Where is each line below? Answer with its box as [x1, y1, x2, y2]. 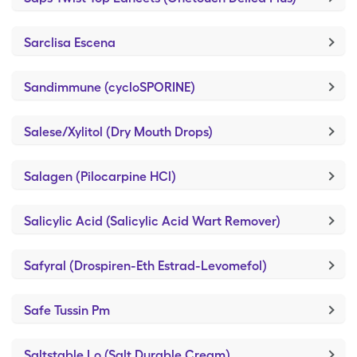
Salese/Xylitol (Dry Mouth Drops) [24, 124, 213, 139]
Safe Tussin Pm [24, 303, 110, 318]
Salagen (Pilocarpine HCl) [24, 169, 176, 184]
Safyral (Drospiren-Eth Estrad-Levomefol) [24, 258, 267, 273]
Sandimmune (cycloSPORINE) [24, 80, 195, 95]
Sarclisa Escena [24, 35, 116, 50]
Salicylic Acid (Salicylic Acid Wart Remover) [24, 214, 280, 229]
